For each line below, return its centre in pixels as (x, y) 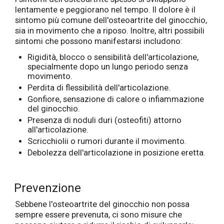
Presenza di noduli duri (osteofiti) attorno (104, 120)
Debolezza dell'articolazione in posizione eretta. (116, 153)
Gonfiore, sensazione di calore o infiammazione (115, 99)
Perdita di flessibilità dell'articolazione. (99, 87)
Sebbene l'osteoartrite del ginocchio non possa (102, 204)
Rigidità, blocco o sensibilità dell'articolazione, (113, 57)
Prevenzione (47, 188)
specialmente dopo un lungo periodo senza (107, 66)
